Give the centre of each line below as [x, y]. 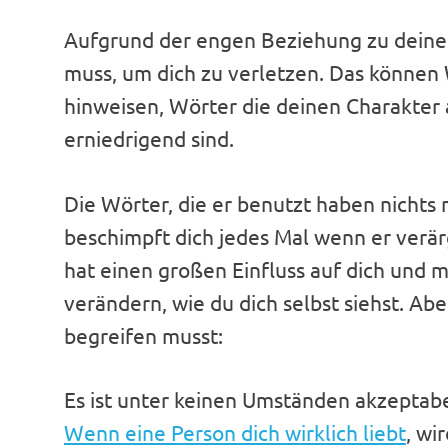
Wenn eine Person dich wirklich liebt [235, 431]
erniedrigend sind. [149, 138]
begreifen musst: [143, 334]
